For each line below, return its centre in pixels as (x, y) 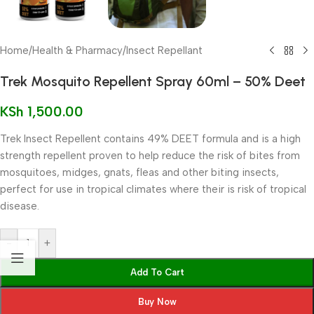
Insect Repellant (164, 50)
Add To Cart (157, 272)
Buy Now (157, 302)
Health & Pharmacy (77, 50)
